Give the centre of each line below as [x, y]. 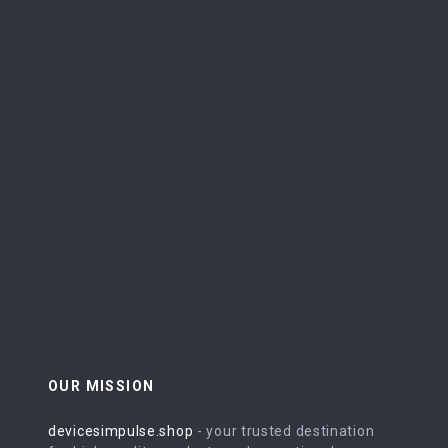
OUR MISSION [101, 386]
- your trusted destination [284, 431]
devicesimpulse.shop [121, 431]
